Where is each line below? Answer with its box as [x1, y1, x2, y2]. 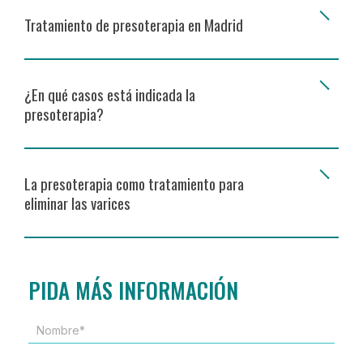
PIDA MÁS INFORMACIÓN [28, 274, 238, 307]
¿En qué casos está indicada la [24, 83, 195, 106]
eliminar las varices [24, 191, 130, 215]
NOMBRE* [28, 323, 82, 337]
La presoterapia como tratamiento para [24, 172, 244, 195]
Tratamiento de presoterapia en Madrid [24, 13, 243, 36]
